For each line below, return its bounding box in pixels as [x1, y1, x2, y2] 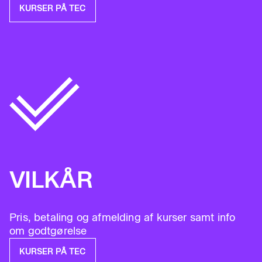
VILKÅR [9, 166, 92, 194]
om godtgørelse [9, 225, 87, 237]
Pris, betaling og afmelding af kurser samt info [9, 211, 236, 224]
